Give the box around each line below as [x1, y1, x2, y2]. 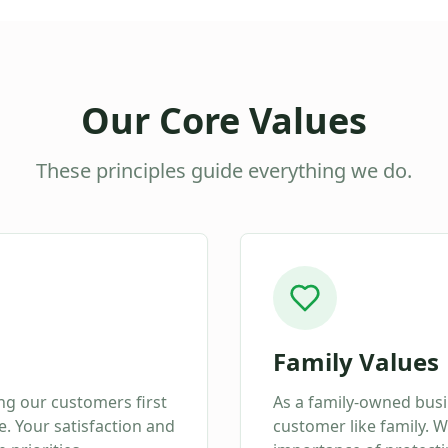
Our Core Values [81, 96, 367, 145]
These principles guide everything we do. [36, 157, 412, 184]
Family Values [273, 345, 439, 378]
